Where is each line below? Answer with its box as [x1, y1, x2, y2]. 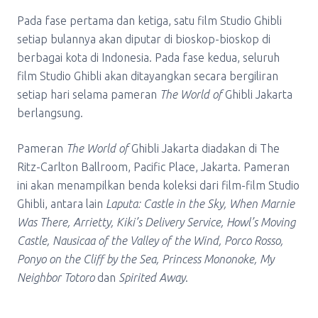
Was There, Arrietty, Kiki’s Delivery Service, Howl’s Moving [17, 216, 295, 229]
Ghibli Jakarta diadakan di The [128, 142, 280, 155]
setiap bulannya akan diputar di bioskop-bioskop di [17, 33, 270, 45]
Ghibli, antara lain [17, 197, 106, 210]
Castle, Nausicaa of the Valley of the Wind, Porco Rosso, [17, 234, 283, 247]
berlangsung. [17, 106, 83, 119]
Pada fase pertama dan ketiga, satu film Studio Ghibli [17, 14, 282, 27]
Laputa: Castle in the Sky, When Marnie [106, 197, 295, 210]
